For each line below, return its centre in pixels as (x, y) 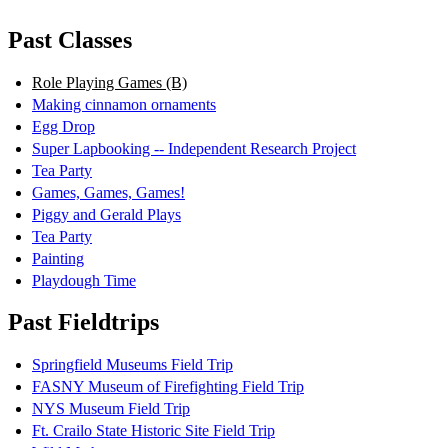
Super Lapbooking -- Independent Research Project (194, 148)
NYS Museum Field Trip (111, 409)
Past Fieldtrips (83, 322)
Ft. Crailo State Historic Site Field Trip (153, 431)
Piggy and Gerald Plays (106, 214)
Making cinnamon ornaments (124, 104)
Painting (58, 258)
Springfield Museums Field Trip (132, 365)
